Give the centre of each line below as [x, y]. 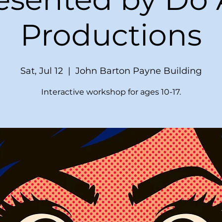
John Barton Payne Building [139, 71]
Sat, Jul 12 [42, 71]
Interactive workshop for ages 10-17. [111, 92]
